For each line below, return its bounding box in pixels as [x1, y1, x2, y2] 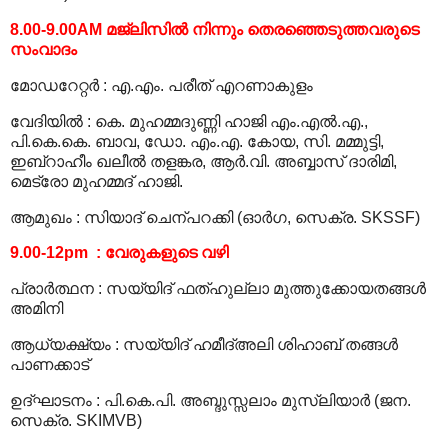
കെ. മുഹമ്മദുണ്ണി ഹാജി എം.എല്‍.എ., [95, 112, 368, 130]
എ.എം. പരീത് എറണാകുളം [111, 76, 313, 94]
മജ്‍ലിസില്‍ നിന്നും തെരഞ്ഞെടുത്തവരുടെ [106, 21, 419, 39]
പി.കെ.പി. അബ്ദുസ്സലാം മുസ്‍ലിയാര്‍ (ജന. [104, 391, 411, 409]
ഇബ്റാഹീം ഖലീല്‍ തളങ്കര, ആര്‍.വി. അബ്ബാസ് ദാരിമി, [10, 152, 397, 170]
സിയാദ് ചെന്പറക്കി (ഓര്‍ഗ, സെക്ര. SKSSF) [84, 208, 420, 226]
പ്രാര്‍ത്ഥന [10, 280, 94, 298]
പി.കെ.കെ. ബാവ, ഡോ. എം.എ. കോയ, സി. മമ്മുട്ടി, [10, 132, 384, 150]
